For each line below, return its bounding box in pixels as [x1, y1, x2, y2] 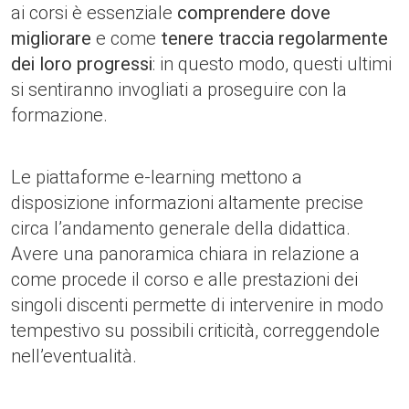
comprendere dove [177, 2, 330, 24]
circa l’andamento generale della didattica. [11, 217, 351, 239]
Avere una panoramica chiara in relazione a [11, 243, 360, 265]
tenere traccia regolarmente [161, 27, 388, 49]
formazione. [11, 104, 108, 126]
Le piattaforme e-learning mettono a [11, 166, 302, 188]
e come [96, 27, 161, 49]
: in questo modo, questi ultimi [152, 53, 392, 75]
